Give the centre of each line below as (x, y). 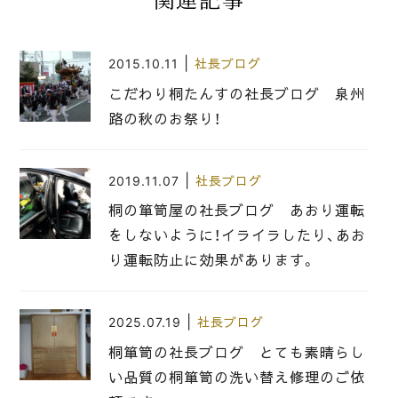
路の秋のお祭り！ (165, 119)
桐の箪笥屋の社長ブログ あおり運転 (237, 211)
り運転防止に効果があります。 (212, 261)
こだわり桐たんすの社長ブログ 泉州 (237, 94)
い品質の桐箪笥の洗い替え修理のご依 (237, 377)
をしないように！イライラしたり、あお (237, 236)
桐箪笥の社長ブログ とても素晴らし (237, 352)
